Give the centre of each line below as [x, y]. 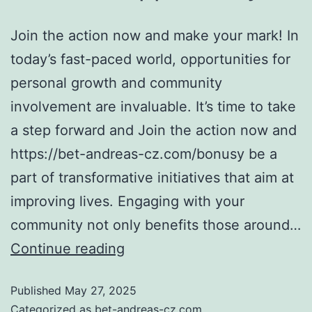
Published [38, 290]
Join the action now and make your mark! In [155, 36]
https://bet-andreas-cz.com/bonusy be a [144, 154]
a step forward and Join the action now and [154, 130]
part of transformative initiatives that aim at [152, 178]
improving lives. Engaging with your [127, 201]
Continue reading [68, 249]
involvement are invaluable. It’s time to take [153, 107]
